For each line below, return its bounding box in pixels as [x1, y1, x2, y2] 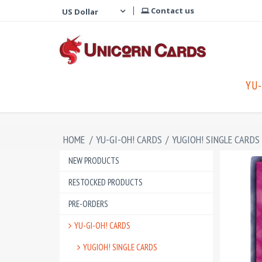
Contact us [149, 5, 194, 16]
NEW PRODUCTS [68, 155, 119, 166]
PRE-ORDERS [68, 198, 108, 209]
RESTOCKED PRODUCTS [68, 177, 143, 188]
